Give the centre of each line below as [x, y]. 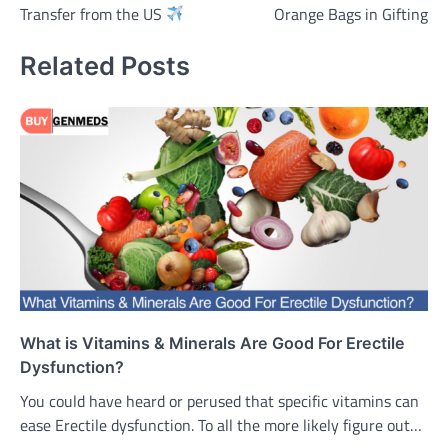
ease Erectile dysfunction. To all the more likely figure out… [221, 424]
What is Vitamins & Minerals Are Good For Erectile [212, 342]
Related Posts [105, 66]
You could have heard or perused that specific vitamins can [219, 400]
